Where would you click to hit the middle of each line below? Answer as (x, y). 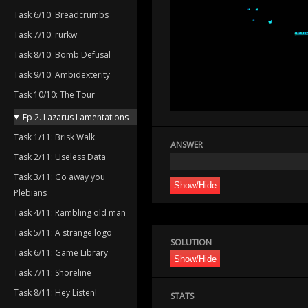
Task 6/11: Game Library (61, 252)
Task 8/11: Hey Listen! (55, 292)
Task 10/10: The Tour (54, 94)
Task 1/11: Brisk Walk (54, 137)
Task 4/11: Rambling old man (70, 212)
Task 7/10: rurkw (45, 34)
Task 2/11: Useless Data (60, 157)
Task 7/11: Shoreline (53, 272)
